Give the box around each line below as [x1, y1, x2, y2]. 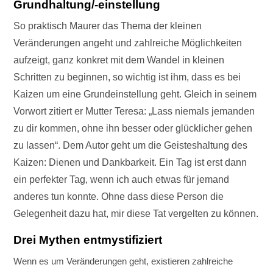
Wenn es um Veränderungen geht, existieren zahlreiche [13, 257, 233, 267]
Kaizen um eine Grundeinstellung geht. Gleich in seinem [13, 89, 257, 100]
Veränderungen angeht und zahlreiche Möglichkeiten [13, 38, 243, 49]
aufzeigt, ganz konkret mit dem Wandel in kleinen [13, 55, 225, 66]
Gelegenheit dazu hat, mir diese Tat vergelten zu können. [13, 208, 259, 219]
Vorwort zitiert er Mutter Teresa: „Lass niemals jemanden [13, 106, 255, 117]
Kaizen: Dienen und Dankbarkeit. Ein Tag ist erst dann [13, 157, 247, 168]
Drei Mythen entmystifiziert [13, 233, 163, 247]
